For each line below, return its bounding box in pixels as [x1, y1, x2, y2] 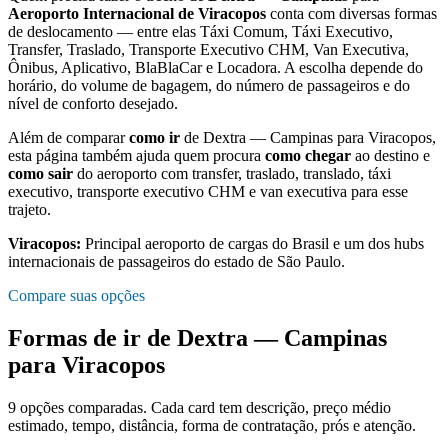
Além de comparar [8, 129, 129, 147]
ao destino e [351, 147, 430, 165]
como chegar [265, 147, 351, 165]
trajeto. [8, 201, 51, 219]
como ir [129, 129, 180, 147]
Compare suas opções [8, 287, 145, 305]
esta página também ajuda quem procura [8, 147, 261, 165]
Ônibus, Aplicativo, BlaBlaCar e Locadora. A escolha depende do [8, 59, 423, 77]
